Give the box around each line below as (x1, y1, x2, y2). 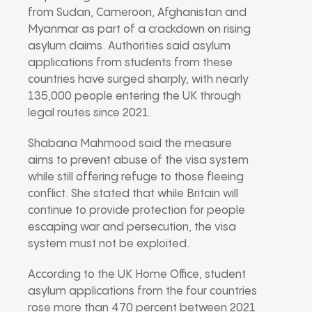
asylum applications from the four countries (28, 285, 257, 297)
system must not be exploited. (28, 237, 189, 250)
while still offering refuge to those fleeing (28, 171, 244, 183)
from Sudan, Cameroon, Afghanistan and (28, 6, 247, 19)
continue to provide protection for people (28, 204, 245, 217)
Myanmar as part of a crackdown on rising (28, 23, 251, 36)
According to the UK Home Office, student (28, 268, 246, 281)
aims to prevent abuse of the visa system (28, 154, 249, 166)
